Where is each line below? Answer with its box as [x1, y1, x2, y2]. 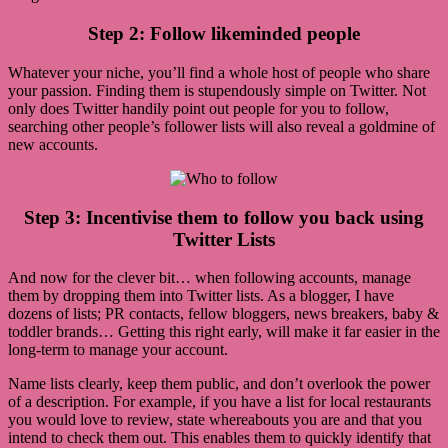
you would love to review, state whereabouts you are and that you [8, 411, 422, 429]
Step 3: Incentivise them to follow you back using [24, 206, 424, 228]
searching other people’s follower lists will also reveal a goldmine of [8, 117, 435, 135]
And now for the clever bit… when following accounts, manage [8, 269, 411, 287]
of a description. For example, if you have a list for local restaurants [8, 393, 431, 411]
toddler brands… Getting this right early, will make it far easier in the [8, 323, 440, 341]
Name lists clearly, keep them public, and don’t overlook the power [8, 375, 430, 393]
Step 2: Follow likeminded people [88, 23, 360, 45]
